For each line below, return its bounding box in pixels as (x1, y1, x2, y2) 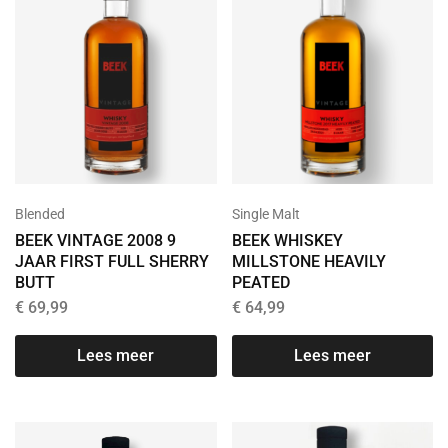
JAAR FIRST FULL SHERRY (15, 252, 209, 272)
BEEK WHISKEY (231, 231, 343, 251)
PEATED (231, 273, 290, 293)
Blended (15, 206, 65, 223)
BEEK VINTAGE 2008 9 (15, 231, 176, 251)
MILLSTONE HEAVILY (231, 252, 386, 272)
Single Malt (231, 206, 300, 223)
